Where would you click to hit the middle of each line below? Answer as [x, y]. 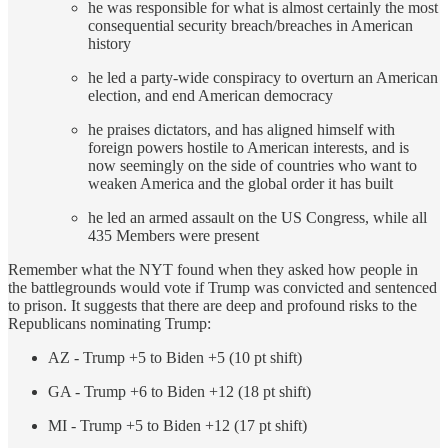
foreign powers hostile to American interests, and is [248, 148]
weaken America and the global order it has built [240, 184]
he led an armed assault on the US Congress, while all [257, 218]
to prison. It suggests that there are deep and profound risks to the [212, 306]
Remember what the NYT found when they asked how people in [213, 270]
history [109, 44]
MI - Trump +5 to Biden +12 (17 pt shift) [177, 426]
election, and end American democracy [210, 96]
